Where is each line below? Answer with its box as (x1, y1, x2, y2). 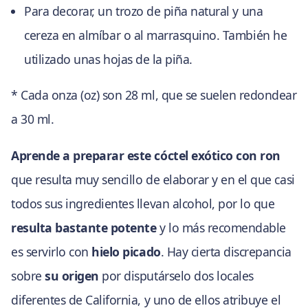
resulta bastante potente (11, 219, 157, 236)
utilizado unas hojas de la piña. (24, 50, 192, 67)
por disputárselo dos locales (98, 267, 254, 284)
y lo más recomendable (156, 219, 286, 236)
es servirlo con (11, 243, 92, 260)
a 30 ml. (11, 111, 54, 128)
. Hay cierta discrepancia (160, 243, 291, 260)
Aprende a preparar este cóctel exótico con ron (11, 146, 280, 164)
